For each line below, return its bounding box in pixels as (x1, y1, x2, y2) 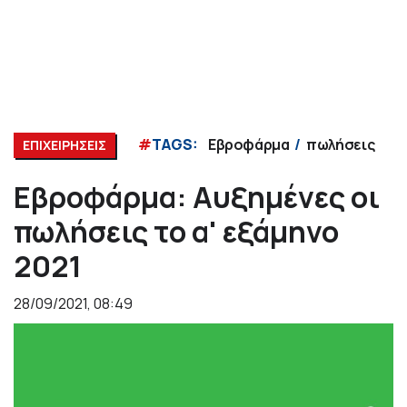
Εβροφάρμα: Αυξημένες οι (14, 176, 380, 217)
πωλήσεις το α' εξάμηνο (14, 211, 339, 252)
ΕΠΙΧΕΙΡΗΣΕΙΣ (23, 135, 106, 154)
